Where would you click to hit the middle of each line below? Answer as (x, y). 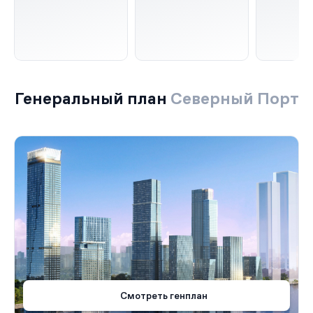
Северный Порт (234, 98)
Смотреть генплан (163, 295)
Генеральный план (92, 98)
